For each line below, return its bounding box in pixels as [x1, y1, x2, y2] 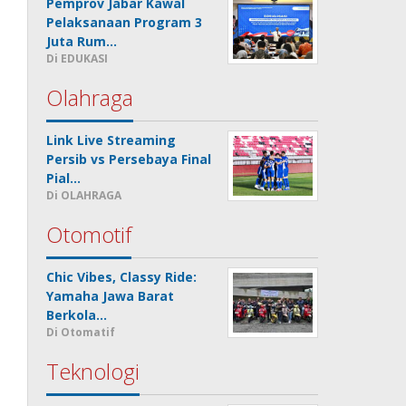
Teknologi [46, 355, 140, 386]
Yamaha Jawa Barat [46, 286, 175, 304]
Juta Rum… [46, 32, 118, 50]
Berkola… [46, 305, 108, 324]
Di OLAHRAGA [46, 187, 122, 203]
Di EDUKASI [46, 50, 109, 66]
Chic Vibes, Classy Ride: [46, 267, 198, 285]
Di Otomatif [46, 324, 116, 340]
